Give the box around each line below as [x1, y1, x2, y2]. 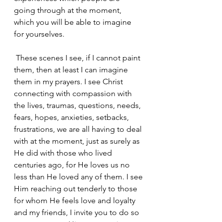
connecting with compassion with [14, 89, 134, 98]
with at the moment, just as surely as [14, 136, 142, 146]
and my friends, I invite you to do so [14, 208, 141, 217]
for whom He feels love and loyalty [14, 196, 137, 205]
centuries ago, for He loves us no [14, 160, 132, 169]
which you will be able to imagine [14, 17, 133, 27]
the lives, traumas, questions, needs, [14, 101, 143, 110]
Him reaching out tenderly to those [14, 184, 139, 193]
